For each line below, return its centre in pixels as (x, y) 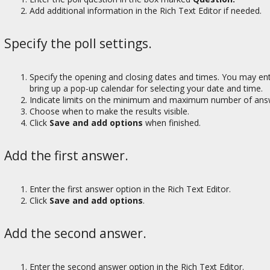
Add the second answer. (75, 234)
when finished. (173, 123)
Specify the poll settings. (78, 44)
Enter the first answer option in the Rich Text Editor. (130, 189)
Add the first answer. (66, 156)
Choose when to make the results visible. (109, 111)
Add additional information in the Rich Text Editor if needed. (146, 11)
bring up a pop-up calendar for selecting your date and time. (146, 89)
